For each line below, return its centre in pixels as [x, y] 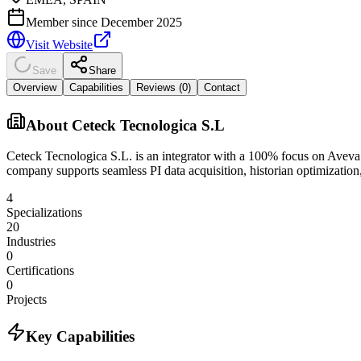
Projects [27, 300]
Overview [35, 87]
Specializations [44, 213]
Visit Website [59, 44]
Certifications [40, 271]
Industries [31, 242]
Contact [222, 87]
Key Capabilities [80, 337]
